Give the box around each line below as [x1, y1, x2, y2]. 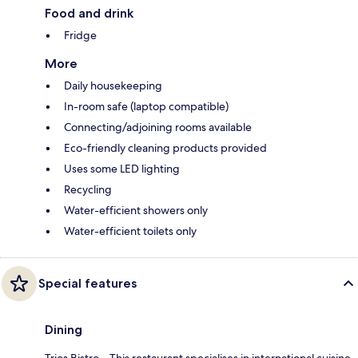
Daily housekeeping [64, 78, 162, 93]
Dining [45, 321, 82, 337]
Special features [38, 275, 137, 291]
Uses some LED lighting [64, 161, 180, 176]
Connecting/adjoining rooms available [64, 119, 252, 134]
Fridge [64, 27, 97, 42]
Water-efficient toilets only [64, 223, 197, 238]
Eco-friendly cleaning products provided [64, 140, 267, 155]
